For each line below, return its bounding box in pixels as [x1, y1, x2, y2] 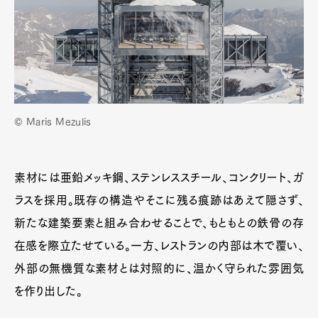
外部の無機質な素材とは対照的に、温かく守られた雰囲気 [14, 263, 304, 275]
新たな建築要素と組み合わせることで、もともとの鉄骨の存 [14, 217, 304, 229]
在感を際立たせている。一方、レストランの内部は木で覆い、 [14, 240, 304, 252]
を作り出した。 [14, 285, 83, 297]
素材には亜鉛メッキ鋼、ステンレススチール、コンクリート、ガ [14, 172, 304, 184]
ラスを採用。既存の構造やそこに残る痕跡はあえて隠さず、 [14, 194, 304, 207]
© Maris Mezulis [14, 117, 92, 128]
